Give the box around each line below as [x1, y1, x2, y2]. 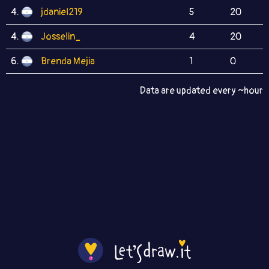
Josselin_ [41, 31, 81, 43]
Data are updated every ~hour [140, 85, 263, 97]
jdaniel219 [41, 6, 82, 18]
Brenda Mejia [41, 55, 95, 67]
